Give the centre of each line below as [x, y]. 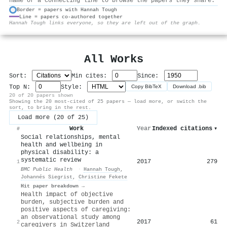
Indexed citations [182, 128]
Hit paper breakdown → [53, 186]
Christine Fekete [103, 177]
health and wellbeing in [62, 145]
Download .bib [190, 87]
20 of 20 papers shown [41, 95]
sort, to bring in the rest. [50, 107]
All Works [113, 59]
